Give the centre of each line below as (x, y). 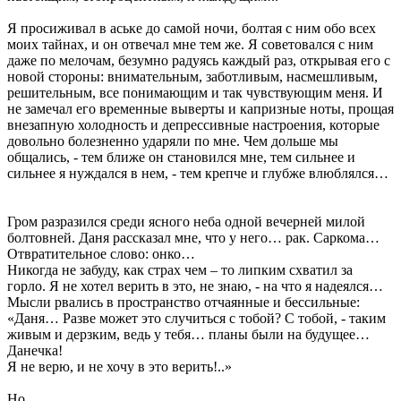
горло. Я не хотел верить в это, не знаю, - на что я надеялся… (195, 286)
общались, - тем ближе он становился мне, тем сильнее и (181, 157)
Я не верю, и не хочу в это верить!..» (119, 366)
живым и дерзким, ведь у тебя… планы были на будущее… (188, 334)
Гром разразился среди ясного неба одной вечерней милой (186, 221)
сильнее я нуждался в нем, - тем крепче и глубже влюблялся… (198, 173)
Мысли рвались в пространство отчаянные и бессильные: (183, 302)
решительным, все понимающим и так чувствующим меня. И (195, 92)
